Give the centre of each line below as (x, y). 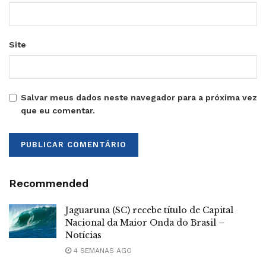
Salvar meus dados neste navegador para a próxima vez (139, 97)
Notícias (83, 235)
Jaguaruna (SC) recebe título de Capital (149, 210)
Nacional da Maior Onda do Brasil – (145, 222)
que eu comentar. (58, 110)
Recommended (49, 183)
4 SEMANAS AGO (102, 250)
